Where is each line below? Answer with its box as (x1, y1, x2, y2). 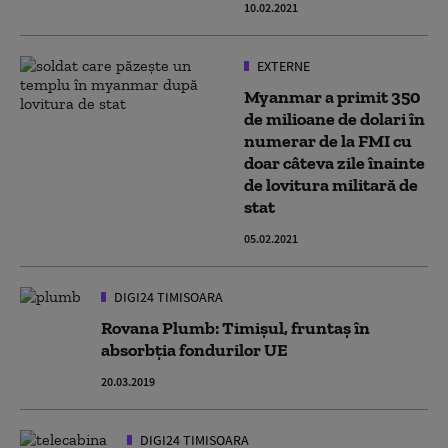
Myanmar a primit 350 (244, 86, 420, 108)
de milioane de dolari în (244, 108, 425, 130)
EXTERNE (254, 57, 310, 75)
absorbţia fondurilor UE (101, 339, 288, 361)
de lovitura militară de (244, 174, 418, 196)
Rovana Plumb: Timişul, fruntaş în (101, 317, 370, 339)
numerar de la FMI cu (244, 130, 412, 152)
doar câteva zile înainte (244, 152, 425, 174)
